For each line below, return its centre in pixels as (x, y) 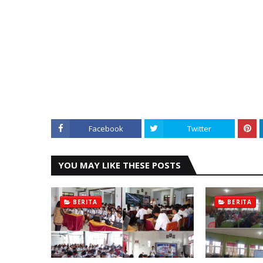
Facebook (106, 129)
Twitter (199, 129)
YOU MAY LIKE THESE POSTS (119, 165)
